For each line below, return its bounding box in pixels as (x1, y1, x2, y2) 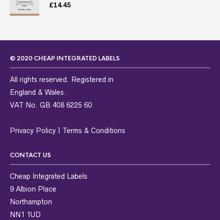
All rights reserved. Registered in (10, 76, 113, 84)
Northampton (10, 198, 52, 206)
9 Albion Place (10, 185, 56, 193)
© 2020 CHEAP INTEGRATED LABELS (10, 55, 120, 63)
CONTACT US (10, 151, 51, 160)
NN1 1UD (10, 211, 41, 219)
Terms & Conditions (62, 127, 125, 135)
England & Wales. (10, 88, 66, 97)
